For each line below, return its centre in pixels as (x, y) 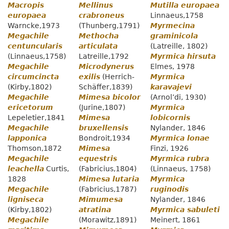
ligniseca (26, 200)
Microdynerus (107, 67)
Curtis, (56, 169)
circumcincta (33, 77)
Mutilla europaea (185, 5)
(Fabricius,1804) (108, 169)
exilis (90, 77)
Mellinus (96, 5)
